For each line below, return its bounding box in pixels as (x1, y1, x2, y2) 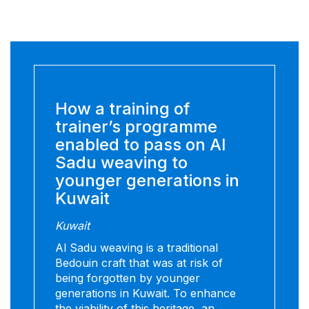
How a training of (55, 99, 190, 119)
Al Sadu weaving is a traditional (55, 241, 218, 255)
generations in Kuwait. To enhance (55, 286, 236, 301)
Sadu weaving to (55, 152, 188, 173)
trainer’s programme (55, 117, 217, 137)
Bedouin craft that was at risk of (55, 256, 223, 270)
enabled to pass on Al (55, 134, 226, 155)
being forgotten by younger (55, 271, 200, 286)
